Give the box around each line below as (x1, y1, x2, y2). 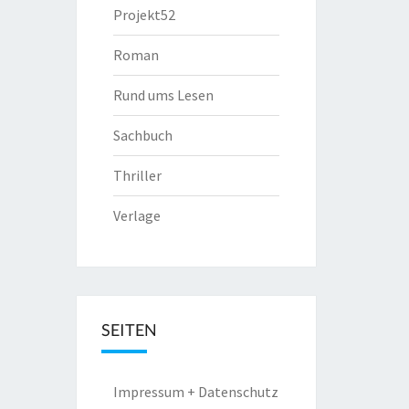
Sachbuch (112, 126, 173, 144)
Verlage (112, 206, 161, 225)
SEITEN (100, 320, 157, 340)
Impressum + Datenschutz (112, 383, 278, 401)
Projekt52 (112, 5, 175, 24)
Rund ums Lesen (112, 86, 214, 104)
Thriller (112, 166, 162, 184)
